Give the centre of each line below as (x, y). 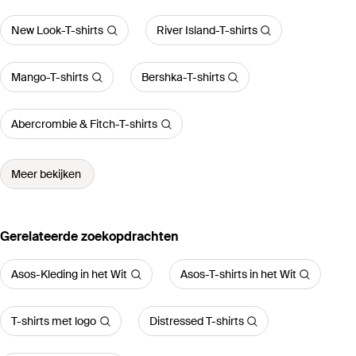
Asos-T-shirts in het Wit (238, 275)
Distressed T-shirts (196, 321)
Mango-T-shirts (50, 77)
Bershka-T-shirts (183, 77)
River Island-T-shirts (207, 31)
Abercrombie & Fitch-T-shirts (84, 124)
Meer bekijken (46, 174)
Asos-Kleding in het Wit (69, 275)
